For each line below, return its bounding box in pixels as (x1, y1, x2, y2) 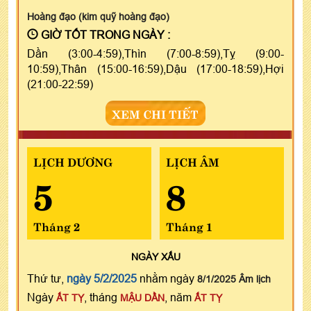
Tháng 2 (33, 217, 80, 234)
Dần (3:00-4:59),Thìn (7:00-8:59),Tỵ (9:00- (27, 47, 284, 60)
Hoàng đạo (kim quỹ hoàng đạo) (27, 10, 169, 22)
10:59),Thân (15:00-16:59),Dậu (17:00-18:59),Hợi (27, 62, 284, 75)
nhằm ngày (137, 271, 197, 285)
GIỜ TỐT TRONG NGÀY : (38, 28, 170, 41)
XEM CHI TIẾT (112, 104, 199, 121)
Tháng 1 (165, 217, 212, 234)
